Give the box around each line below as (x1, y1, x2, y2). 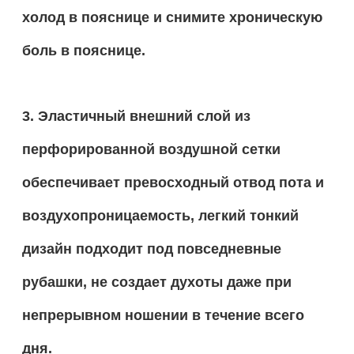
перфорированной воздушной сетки (21, 141, 281, 157)
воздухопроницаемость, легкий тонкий (21, 207, 299, 224)
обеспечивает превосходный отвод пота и (21, 174, 324, 190)
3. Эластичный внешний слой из (21, 107, 250, 124)
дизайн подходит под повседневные (21, 240, 281, 257)
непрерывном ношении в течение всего (21, 307, 304, 323)
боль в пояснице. (21, 42, 145, 58)
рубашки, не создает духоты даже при (21, 273, 292, 290)
